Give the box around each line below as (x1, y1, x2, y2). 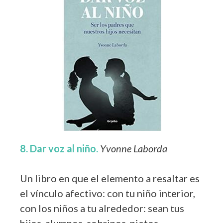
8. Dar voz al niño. (20, 142, 98, 154)
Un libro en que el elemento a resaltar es (20, 172, 200, 184)
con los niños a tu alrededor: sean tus (20, 202, 184, 214)
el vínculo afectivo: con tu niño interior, (20, 187, 195, 199)
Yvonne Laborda (100, 142, 167, 154)
